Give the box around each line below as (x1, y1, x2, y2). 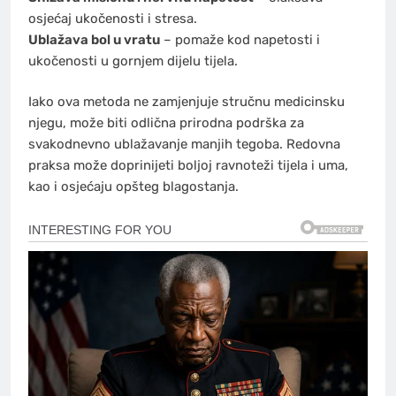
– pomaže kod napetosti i (160, 31, 320, 48)
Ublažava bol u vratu (28, 31, 160, 48)
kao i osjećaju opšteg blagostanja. (28, 179, 239, 195)
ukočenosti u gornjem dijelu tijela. (28, 52, 238, 69)
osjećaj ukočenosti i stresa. (28, 10, 197, 27)
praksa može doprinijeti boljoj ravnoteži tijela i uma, (28, 157, 348, 174)
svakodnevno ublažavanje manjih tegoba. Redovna (28, 136, 340, 153)
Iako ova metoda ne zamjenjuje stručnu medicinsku (28, 94, 345, 110)
